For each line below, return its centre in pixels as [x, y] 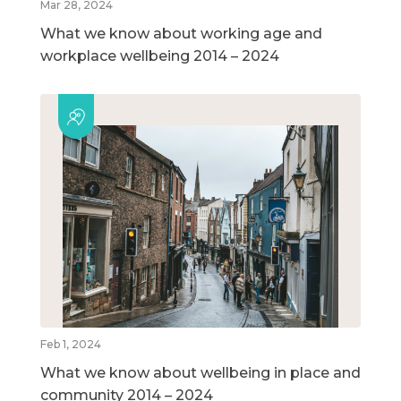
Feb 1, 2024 [71, 345]
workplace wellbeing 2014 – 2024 [160, 56]
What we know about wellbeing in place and [200, 373]
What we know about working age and [181, 34]
